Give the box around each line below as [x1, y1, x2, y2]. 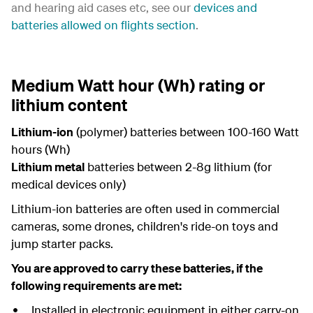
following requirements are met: [11, 278, 182, 293]
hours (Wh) [11, 142, 70, 156]
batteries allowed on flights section [11, 17, 196, 32]
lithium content [11, 94, 128, 115]
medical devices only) [11, 177, 126, 191]
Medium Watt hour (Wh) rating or [11, 75, 265, 96]
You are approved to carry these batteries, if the [11, 261, 263, 275]
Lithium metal [11, 159, 85, 174]
